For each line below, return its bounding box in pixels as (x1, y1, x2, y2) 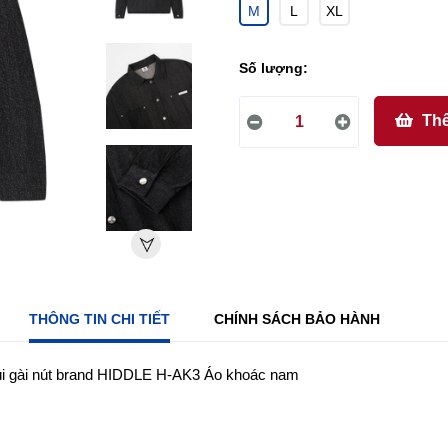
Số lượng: (239, 60, 308, 76)
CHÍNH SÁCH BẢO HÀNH (213, 311, 380, 327)
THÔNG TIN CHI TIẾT (28, 311, 170, 327)
